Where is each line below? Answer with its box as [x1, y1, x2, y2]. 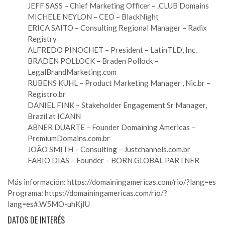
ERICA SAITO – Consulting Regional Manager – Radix [28, 23, 207, 32]
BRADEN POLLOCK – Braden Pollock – [28, 56, 158, 65]
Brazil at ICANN [28, 111, 81, 121]
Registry [28, 34, 57, 43]
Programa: [8, 188, 45, 197]
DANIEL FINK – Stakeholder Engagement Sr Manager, [28, 100, 207, 109]
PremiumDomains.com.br [28, 133, 110, 143]
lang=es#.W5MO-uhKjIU [8, 199, 90, 208]
